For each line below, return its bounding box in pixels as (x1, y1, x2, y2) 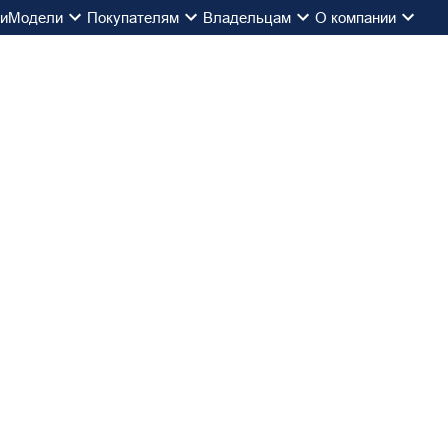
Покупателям (87, 8, 179, 26)
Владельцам (203, 8, 291, 26)
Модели (8, 8, 63, 26)
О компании (315, 8, 396, 26)
